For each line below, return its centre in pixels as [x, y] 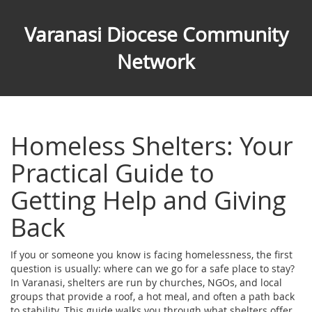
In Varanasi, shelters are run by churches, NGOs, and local [146, 282]
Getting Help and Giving [148, 200]
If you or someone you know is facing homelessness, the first [151, 254]
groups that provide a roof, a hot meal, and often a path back [153, 296]
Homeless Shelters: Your [152, 145]
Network [156, 62]
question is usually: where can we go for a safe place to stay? [153, 268]
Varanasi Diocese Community [156, 34]
